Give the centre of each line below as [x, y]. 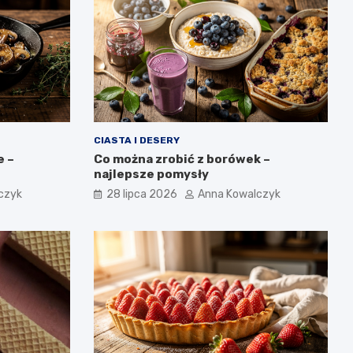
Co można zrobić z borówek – [182, 159]
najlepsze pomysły [151, 174]
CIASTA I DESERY [136, 140]
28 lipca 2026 [141, 194]
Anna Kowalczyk [239, 194]
